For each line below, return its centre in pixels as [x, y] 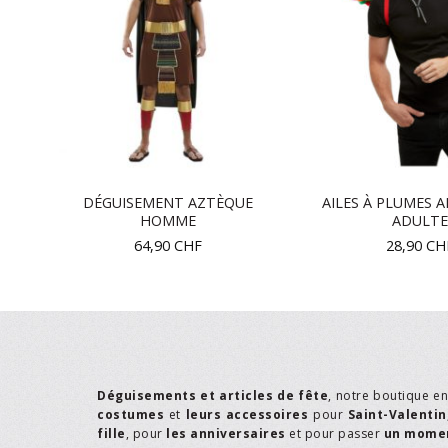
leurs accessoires [247, 415]
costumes [130, 415]
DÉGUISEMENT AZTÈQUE [168, 203]
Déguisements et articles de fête [213, 396]
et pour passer [334, 434]
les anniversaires [226, 434]
